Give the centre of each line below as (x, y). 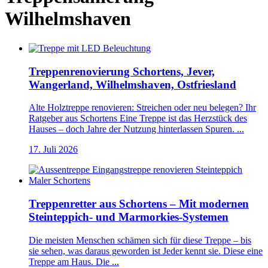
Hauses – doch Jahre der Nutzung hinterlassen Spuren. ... (136, 129)
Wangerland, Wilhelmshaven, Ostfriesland (133, 84)
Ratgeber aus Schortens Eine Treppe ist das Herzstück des (138, 118)
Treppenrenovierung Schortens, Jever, (122, 71)
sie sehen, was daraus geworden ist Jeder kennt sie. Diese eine (146, 251)
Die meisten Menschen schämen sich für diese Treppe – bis (140, 240)
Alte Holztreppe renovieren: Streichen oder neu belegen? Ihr (142, 108)
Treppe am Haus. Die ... (74, 261)
